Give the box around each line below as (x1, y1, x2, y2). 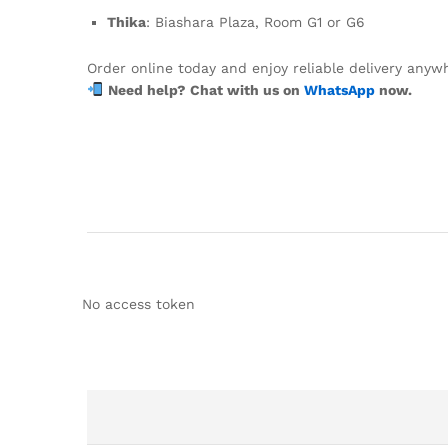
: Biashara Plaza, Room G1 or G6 (146, 14, 365, 31)
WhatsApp (303, 81, 375, 98)
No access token (82, 296, 195, 313)
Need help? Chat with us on (107, 81, 304, 98)
